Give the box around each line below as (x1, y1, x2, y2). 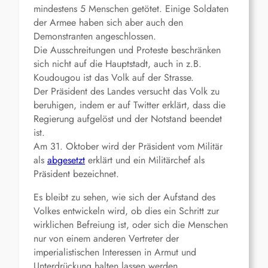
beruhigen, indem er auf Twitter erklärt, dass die (33, 98, 226, 112)
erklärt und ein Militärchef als (85, 153, 205, 167)
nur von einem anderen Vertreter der (33, 232, 179, 246)
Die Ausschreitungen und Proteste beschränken (33, 43, 221, 57)
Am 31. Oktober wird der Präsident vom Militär (33, 139, 223, 154)
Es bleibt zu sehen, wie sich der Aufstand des (33, 190, 215, 205)
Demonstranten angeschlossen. (33, 29, 156, 44)
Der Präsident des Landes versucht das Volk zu (33, 84, 220, 99)
